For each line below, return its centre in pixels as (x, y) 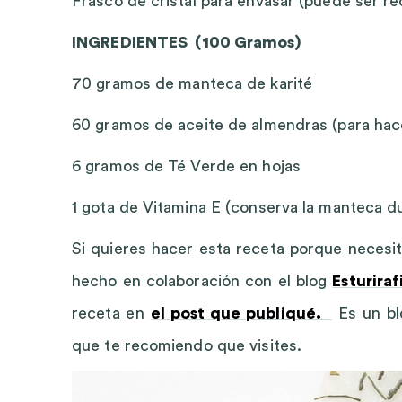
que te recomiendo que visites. (187, 345)
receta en (111, 313)
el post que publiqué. (241, 313)
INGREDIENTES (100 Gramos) (186, 42)
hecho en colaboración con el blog (202, 281)
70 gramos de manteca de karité (192, 83)
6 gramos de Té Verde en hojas (186, 166)
